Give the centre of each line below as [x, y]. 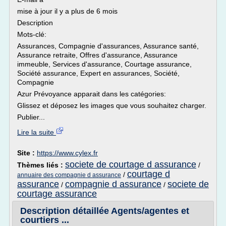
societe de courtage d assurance [131, 164]
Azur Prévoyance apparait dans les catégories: [92, 94]
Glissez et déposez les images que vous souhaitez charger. [112, 105]
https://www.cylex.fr [67, 153]
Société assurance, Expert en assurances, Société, [98, 73]
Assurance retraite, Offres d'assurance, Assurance [97, 55]
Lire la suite [37, 132]
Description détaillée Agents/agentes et [105, 211]
